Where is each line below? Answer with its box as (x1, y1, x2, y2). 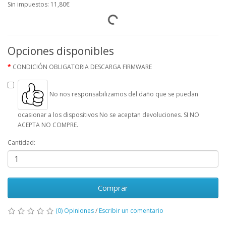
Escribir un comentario (99, 206, 163, 215)
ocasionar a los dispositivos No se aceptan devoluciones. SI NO (18, 110, 199, 119)
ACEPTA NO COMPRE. (18, 120, 78, 129)
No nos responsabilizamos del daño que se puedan (48, 90, 198, 99)
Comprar (98, 182, 128, 193)
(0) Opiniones (55, 206, 94, 215)
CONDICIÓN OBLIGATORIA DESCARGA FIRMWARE (13, 62, 152, 71)
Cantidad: (8, 138, 35, 147)
